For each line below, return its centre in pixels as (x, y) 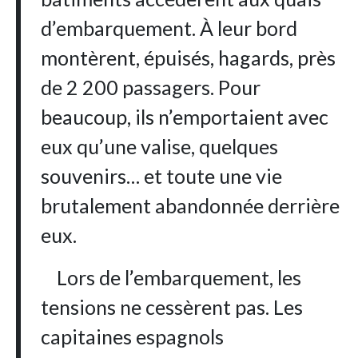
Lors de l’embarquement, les (171, 278)
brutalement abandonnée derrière (191, 206)
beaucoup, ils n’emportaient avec (185, 117)
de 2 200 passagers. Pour (151, 88)
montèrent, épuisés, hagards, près (189, 58)
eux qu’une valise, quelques (160, 147)
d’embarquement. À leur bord (169, 28)
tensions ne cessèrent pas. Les (172, 307)
